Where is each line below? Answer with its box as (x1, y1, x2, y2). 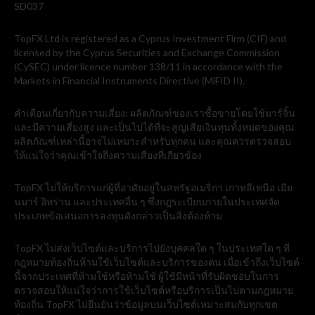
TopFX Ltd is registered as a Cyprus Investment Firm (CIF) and (14, 32, 286, 45)
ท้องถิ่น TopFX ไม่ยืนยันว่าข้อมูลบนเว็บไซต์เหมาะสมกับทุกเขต (14, 298, 278, 311)
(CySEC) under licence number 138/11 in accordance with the (14, 60, 283, 73)
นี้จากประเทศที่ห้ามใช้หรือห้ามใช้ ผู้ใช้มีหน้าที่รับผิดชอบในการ (14, 270, 279, 283)
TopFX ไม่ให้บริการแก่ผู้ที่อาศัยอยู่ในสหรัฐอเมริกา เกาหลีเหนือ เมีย (14, 181, 292, 194)
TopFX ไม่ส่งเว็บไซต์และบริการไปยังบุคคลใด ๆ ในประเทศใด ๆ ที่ (14, 242, 290, 255)
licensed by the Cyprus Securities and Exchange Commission (14, 46, 280, 59)
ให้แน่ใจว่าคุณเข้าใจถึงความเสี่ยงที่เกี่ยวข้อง (14, 149, 202, 162)
